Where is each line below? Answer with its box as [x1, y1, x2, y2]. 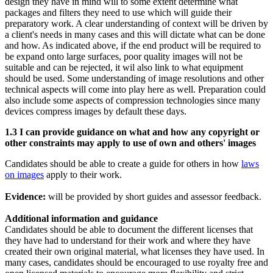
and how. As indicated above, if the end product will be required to [5, 40, 261, 51]
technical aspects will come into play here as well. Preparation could [5, 84, 266, 95]
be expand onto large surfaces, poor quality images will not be [5, 51, 243, 62]
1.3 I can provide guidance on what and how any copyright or [5, 127, 260, 138]
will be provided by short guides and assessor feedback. [46, 191, 261, 202]
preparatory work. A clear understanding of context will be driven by [5, 18, 268, 29]
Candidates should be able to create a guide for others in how [5, 158, 241, 169]
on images [5, 169, 44, 180]
